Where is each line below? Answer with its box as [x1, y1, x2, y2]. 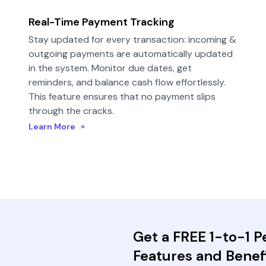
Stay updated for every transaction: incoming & [28, 33, 236, 46]
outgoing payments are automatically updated [28, 47, 233, 60]
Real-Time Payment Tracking [28, 15, 175, 29]
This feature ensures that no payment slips [28, 90, 216, 103]
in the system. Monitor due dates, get [28, 62, 192, 74]
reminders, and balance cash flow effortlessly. [28, 76, 226, 88]
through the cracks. [28, 104, 114, 117]
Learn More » [28, 121, 85, 132]
